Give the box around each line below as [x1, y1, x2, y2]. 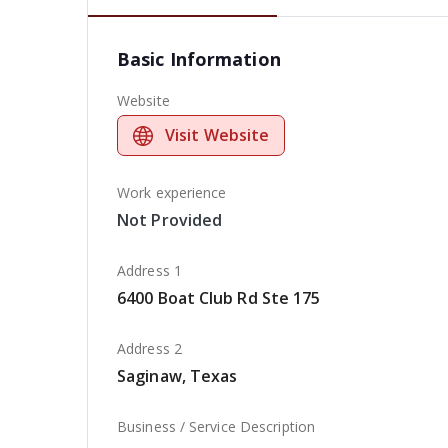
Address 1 [117, 261, 182, 280]
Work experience [117, 183, 227, 202]
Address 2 [117, 339, 182, 358]
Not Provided [117, 209, 223, 231]
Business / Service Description [117, 417, 315, 436]
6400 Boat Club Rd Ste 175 [117, 287, 321, 309]
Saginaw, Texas [117, 365, 238, 387]
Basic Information [117, 47, 281, 71]
